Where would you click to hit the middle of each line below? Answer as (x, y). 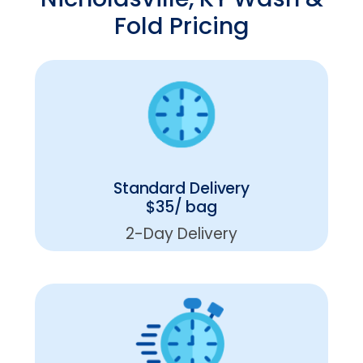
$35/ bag (181, 207)
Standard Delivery (181, 189)
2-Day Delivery (181, 234)
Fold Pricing (181, 26)
